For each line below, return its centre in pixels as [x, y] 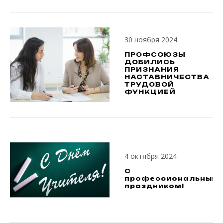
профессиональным [172, 178]
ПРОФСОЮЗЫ [155, 55]
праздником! [154, 186]
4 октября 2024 [151, 156]
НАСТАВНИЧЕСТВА [167, 77]
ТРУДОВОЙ [149, 84]
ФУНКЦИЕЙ [150, 92]
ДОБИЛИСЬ [150, 62]
